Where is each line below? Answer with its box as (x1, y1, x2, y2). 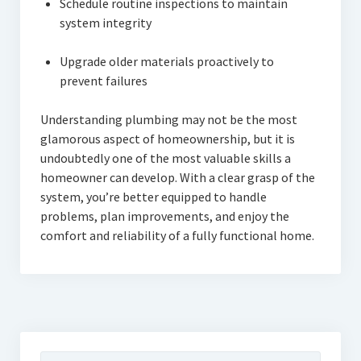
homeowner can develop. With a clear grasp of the (39, 169, 315, 186)
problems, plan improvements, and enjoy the (39, 208, 289, 225)
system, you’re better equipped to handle (39, 189, 267, 205)
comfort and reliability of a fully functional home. (39, 227, 314, 244)
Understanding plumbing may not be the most (39, 111, 297, 128)
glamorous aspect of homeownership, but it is (39, 131, 295, 147)
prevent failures (59, 73, 147, 89)
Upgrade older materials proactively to (59, 53, 274, 70)
